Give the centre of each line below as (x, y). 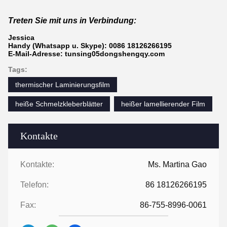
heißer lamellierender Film (163, 104)
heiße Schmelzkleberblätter (59, 104)
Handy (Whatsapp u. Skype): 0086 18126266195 (90, 45)
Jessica (21, 37)
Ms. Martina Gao (177, 164)
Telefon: (34, 184)
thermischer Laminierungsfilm (63, 84)
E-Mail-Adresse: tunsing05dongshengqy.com (86, 53)
